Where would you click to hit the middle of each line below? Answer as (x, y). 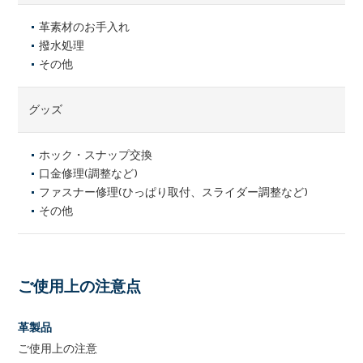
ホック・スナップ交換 (96, 155)
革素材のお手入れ (85, 27)
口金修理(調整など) (89, 174)
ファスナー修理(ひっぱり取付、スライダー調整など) (174, 192)
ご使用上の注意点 (80, 286)
